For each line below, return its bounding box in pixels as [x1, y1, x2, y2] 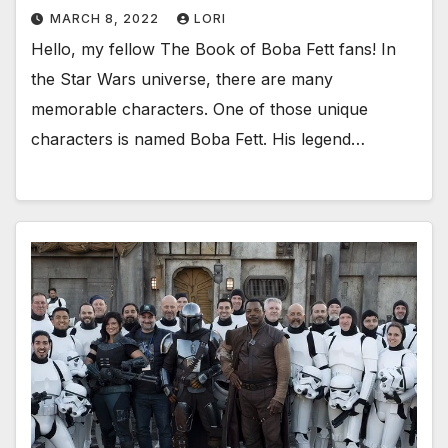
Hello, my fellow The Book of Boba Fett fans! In [31, 38, 396, 59]
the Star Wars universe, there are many [31, 68, 333, 89]
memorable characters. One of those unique [31, 98, 368, 119]
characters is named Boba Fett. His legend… [31, 128, 365, 149]
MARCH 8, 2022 [50, 10, 163, 26]
